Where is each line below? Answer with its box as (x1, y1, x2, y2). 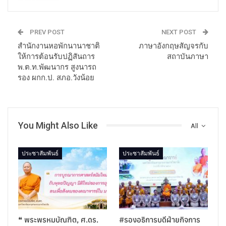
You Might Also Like (18, 120, 98, 131)
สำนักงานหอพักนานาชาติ (18, 41, 100, 50)
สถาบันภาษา (167, 51, 208, 61)
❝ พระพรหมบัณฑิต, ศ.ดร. (18, 215, 98, 225)
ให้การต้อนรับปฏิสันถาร (18, 51, 95, 61)
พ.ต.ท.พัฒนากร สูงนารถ (18, 62, 96, 72)
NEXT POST (161, 28, 198, 36)
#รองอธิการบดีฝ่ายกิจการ (119, 215, 200, 225)
